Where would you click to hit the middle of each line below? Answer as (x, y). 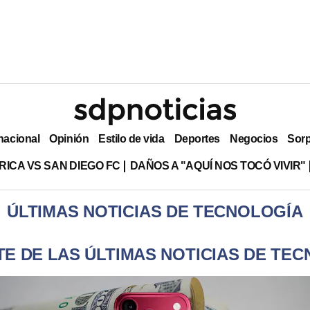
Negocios (254, 138)
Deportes (197, 138)
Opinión (69, 138)
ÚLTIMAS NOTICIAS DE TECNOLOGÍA (155, 211)
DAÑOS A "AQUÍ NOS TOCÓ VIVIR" (218, 165)
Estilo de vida (131, 138)
